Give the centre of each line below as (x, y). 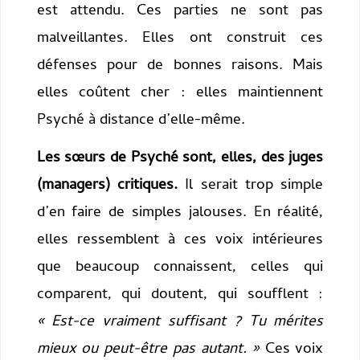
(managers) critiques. (107, 186)
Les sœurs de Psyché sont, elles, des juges (180, 159)
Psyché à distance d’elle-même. (141, 121)
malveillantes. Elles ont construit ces (180, 39)
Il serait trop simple (250, 186)
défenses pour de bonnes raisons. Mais (180, 66)
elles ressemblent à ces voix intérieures (180, 241)
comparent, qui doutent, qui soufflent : (180, 296)
